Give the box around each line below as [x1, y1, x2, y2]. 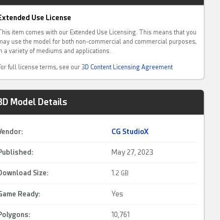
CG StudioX [111, 128, 149, 136]
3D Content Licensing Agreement [82, 64, 173, 71]
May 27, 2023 [111, 148, 154, 156]
